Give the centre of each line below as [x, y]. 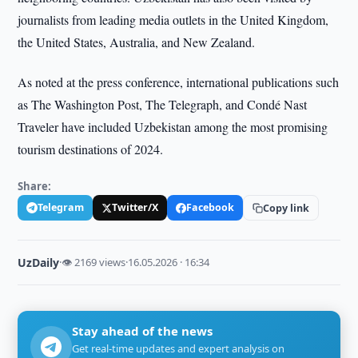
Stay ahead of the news [143, 331]
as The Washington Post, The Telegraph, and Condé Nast [163, 104]
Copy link [286, 208]
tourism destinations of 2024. [91, 149]
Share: [35, 186]
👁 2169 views [94, 262]
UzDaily [39, 263]
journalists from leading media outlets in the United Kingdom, [173, 20]
